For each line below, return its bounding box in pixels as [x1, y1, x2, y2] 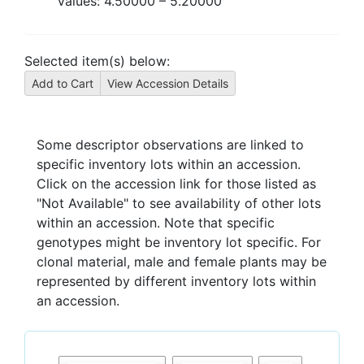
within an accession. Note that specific [37, 214, 275, 231]
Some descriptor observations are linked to [37, 136, 304, 153]
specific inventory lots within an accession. [37, 156, 301, 172]
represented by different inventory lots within [37, 273, 316, 289]
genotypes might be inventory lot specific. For [37, 234, 321, 250]
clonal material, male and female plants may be [37, 253, 327, 270]
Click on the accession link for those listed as [37, 175, 316, 192]
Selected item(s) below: [24, 53, 170, 69]
